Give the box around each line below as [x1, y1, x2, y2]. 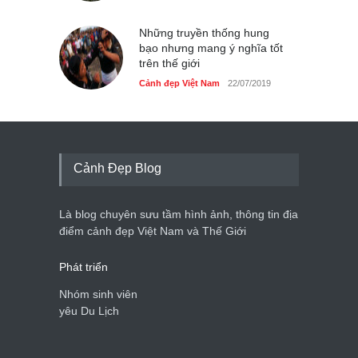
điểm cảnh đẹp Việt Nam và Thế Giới [59, 225, 246, 238]
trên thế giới [139, 57, 200, 70]
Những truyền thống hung [139, 26, 269, 40]
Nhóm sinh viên [59, 288, 137, 301]
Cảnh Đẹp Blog [74, 161, 161, 176]
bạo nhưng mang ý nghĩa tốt [139, 42, 283, 55]
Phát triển [59, 261, 108, 274]
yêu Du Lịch [59, 304, 119, 318]
